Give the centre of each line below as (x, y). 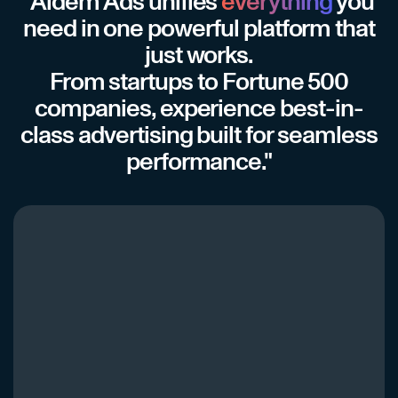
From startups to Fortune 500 (199, 83)
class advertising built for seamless (199, 136)
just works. (199, 56)
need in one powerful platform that (199, 30)
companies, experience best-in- (199, 110)
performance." (199, 163)
